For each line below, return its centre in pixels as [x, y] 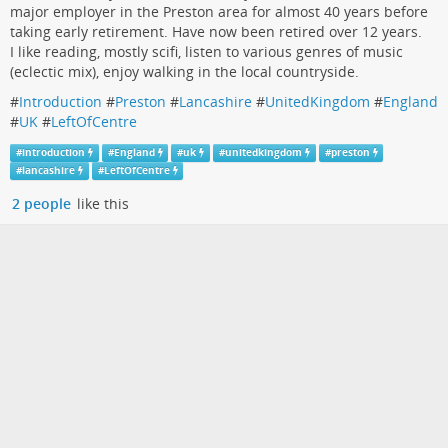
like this [101, 204]
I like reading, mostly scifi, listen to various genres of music [206, 51]
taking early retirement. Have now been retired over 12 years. [216, 31]
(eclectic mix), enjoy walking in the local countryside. [184, 71]
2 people [41, 204]
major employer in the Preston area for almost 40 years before [219, 11]
